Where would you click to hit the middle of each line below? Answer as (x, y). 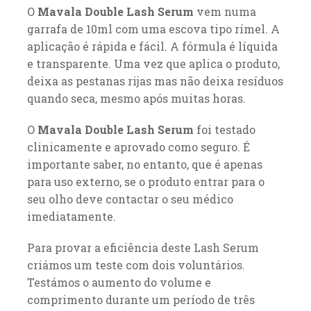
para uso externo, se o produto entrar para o (145, 181)
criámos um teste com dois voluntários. (136, 264)
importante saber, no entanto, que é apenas (144, 164)
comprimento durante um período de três (141, 299)
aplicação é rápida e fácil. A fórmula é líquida (152, 46)
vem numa (225, 11)
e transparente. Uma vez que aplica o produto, (153, 63)
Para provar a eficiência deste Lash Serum (143, 247)
